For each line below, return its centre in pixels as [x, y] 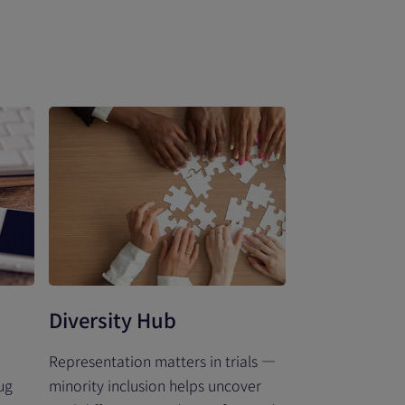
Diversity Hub [113, 319]
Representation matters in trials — [162, 361]
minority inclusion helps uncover [155, 385]
